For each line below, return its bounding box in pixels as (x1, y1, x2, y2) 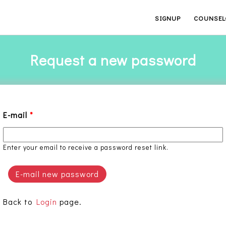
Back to (3, 196, 36, 207)
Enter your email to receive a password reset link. (3, 143, 168, 152)
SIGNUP (155, 14, 181, 22)
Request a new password (30, 50, 196, 70)
